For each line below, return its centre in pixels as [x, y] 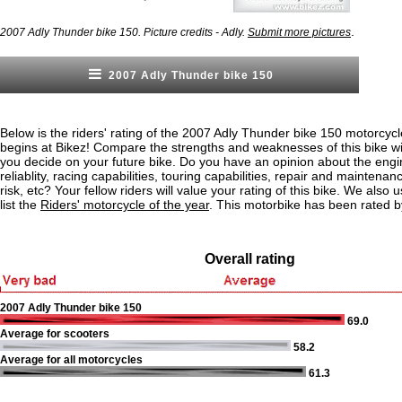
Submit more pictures [299, 32]
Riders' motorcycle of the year [125, 205]
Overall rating [249, 259]
